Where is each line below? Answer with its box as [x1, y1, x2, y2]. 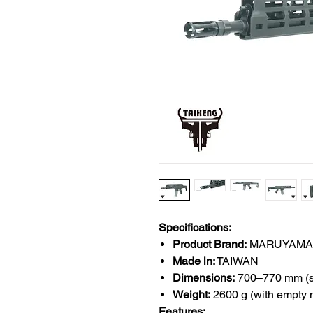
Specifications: [159, 221, 231, 234]
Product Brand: [173, 238, 247, 251]
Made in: [173, 254, 215, 268]
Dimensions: [173, 271, 235, 284]
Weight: [173, 288, 210, 301]
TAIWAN [215, 254, 259, 268]
